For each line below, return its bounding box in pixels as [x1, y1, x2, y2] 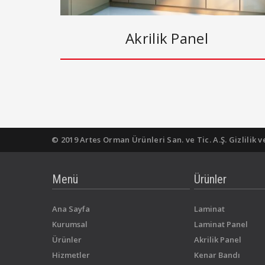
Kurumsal [52, 219, 88, 230]
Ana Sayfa [52, 203, 90, 215]
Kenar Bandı [194, 250, 240, 261]
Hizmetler [52, 250, 90, 261]
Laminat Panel [194, 219, 248, 230]
